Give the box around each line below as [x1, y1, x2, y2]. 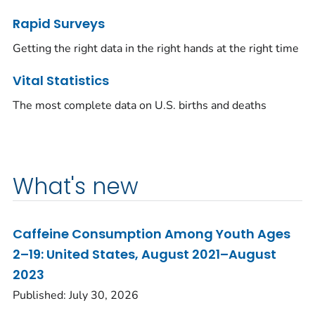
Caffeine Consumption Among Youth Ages [13, 224, 290, 243]
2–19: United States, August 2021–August [13, 245, 276, 263]
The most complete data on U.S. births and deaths [13, 97, 266, 113]
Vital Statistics [13, 71, 109, 89]
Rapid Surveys [13, 14, 105, 32]
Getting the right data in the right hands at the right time [13, 40, 299, 56]
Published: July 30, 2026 [13, 288, 139, 304]
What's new [13, 170, 139, 202]
